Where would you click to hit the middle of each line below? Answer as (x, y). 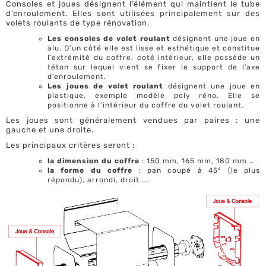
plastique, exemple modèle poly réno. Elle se (154, 96)
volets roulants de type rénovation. (78, 23)
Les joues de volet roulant (105, 86)
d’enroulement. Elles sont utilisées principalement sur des (133, 14)
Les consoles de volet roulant (109, 39)
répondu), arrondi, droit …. (98, 180)
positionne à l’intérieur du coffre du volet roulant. (146, 105)
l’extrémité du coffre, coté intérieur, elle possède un (154, 58)
